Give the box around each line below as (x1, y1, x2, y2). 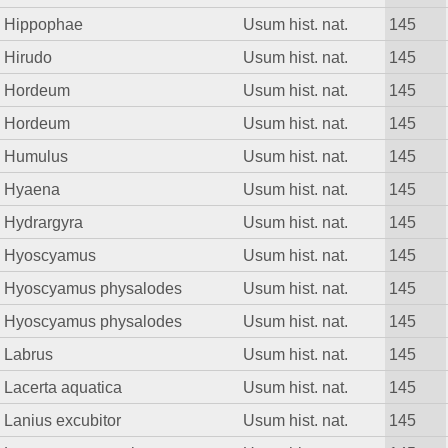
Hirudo (4, 48, 53, 67)
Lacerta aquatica (4, 378, 123, 397)
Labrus (4, 345, 54, 364)
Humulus (4, 147, 69, 166)
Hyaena (4, 180, 61, 199)
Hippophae (4, 15, 84, 34)
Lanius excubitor (4, 411, 122, 430)
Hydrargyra (4, 213, 84, 232)
